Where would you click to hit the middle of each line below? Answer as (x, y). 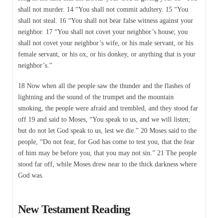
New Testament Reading (74, 209)
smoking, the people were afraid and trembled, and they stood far (108, 108)
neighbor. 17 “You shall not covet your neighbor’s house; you (103, 32)
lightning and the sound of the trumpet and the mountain (96, 97)
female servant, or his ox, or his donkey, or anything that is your (107, 54)
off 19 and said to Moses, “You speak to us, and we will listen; (104, 119)
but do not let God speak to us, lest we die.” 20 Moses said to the (107, 130)
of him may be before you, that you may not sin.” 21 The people (107, 153)
